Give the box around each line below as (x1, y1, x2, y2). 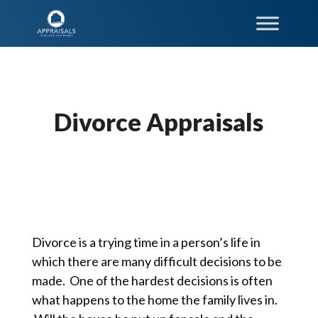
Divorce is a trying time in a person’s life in (31, 234, 261, 250)
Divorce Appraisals (54, 107, 264, 136)
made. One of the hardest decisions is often (31, 273, 273, 288)
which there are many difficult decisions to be (31, 253, 282, 269)
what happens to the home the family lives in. (31, 292, 278, 307)
